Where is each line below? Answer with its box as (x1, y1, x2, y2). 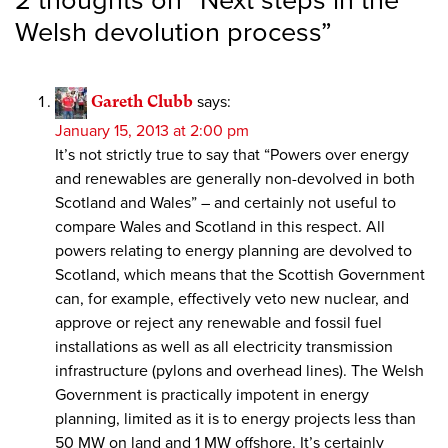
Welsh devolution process (15, 16, 321, 50)
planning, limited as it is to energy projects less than (55, 409, 416, 430)
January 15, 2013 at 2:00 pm (55, 121, 249, 142)
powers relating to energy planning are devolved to (55, 241, 412, 262)
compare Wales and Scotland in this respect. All (55, 217, 385, 238)
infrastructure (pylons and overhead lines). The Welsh (55, 361, 424, 382)
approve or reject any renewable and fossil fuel (55, 313, 382, 334)
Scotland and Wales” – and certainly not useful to (55, 193, 396, 214)
